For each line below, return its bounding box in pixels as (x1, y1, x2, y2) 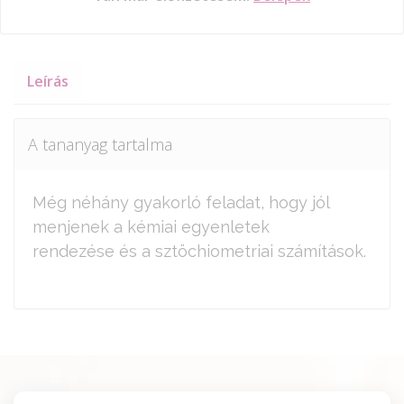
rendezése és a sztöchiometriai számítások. (32, 241, 366, 261)
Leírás (27, 71, 69, 91)
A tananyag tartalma (28, 133, 172, 155)
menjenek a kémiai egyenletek (32, 216, 270, 236)
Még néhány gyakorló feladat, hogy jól (32, 192, 329, 212)
